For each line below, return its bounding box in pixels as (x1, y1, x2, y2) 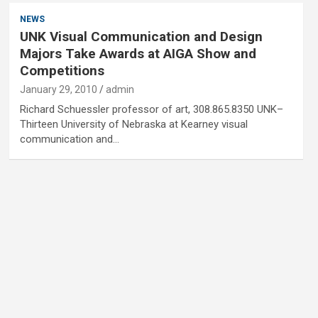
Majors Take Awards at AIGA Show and (19, 45, 256, 62)
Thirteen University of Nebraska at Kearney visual (19, 118, 248, 131)
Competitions (19, 62, 104, 79)
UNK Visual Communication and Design (19, 28, 263, 45)
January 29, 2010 (19, 84, 97, 95)
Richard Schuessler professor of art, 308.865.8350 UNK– (19, 103, 283, 116)
